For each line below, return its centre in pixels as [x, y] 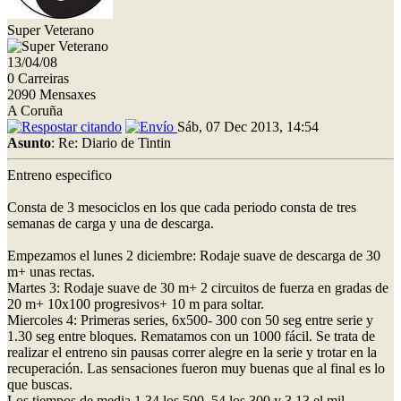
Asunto [29, 142]
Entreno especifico [60, 175]
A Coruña [35, 110]
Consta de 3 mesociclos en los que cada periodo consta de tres [182, 207]
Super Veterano [51, 30]
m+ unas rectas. [51, 271]
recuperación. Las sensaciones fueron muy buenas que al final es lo [196, 368]
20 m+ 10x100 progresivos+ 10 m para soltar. [136, 303]
